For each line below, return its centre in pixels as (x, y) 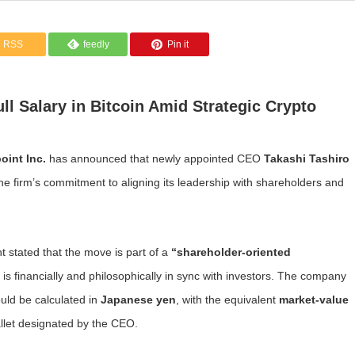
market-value (314, 300)
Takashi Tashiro (307, 158)
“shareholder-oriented (231, 252)
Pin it (178, 44)
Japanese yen (138, 300)
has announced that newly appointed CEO (155, 158)
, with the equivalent (227, 300)
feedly (96, 44)
